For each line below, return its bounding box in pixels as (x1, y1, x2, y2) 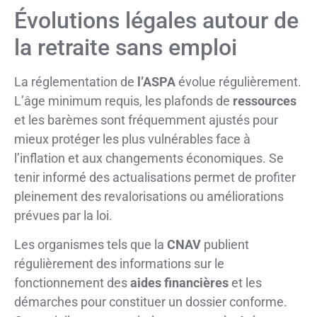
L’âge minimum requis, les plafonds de (14, 93, 233, 108)
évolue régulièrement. (175, 74, 301, 89)
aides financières (130, 275, 229, 290)
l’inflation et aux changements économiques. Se (14, 150, 284, 166)
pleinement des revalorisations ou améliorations (14, 188, 284, 204)
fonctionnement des (14, 275, 130, 290)
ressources (233, 93, 296, 108)
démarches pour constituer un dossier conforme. (14, 294, 287, 309)
